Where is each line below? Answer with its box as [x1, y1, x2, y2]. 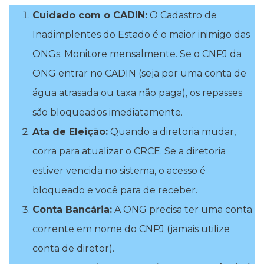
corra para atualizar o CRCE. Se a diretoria [32, 145, 226, 157]
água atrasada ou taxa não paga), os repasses [32, 87, 242, 98]
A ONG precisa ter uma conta [112, 203, 252, 215]
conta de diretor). [32, 242, 114, 254]
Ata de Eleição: [32, 126, 108, 137]
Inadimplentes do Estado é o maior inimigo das [32, 28, 250, 40]
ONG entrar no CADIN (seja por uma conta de [32, 67, 246, 79]
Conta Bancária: [32, 203, 112, 215]
